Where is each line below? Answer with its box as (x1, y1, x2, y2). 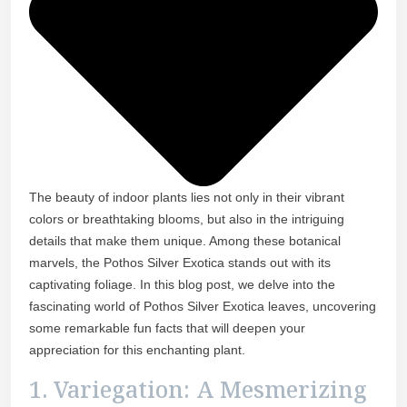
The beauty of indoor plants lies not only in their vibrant (29, 190, 344, 205)
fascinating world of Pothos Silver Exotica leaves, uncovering (29, 299, 376, 314)
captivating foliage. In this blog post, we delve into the (29, 277, 335, 293)
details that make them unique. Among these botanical (29, 233, 341, 249)
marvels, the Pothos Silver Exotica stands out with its (29, 255, 331, 271)
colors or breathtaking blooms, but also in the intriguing (29, 212, 344, 227)
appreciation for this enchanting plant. (29, 342, 245, 358)
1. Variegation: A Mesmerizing (29, 373, 367, 405)
